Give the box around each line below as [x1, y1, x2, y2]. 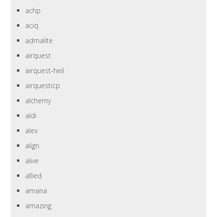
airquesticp [25, 81, 61, 91]
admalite [25, 36, 53, 46]
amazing [25, 201, 52, 211]
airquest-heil [25, 66, 64, 76]
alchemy [25, 96, 51, 106]
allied [25, 171, 42, 181]
